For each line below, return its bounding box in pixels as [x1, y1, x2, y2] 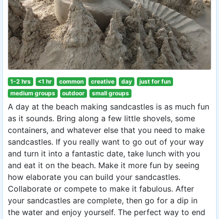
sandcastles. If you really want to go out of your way [8, 137, 204, 147]
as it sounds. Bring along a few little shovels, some [8, 113, 195, 123]
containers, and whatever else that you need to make [8, 125, 205, 135]
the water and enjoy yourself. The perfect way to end [8, 207, 205, 217]
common [59, 78, 84, 85]
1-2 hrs [10, 78, 31, 85]
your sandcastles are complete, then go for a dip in [8, 196, 197, 205]
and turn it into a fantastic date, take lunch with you [8, 149, 200, 158]
